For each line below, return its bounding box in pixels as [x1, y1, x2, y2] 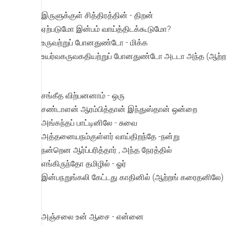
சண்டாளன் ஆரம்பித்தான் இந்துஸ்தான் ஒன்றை [41, 104, 197, 114]
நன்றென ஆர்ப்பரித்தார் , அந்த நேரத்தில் [41, 145, 172, 155]
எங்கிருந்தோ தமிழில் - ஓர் [41, 159, 126, 168]
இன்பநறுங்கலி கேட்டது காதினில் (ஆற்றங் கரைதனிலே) [41, 173, 223, 182]
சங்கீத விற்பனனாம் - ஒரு [41, 91, 125, 100]
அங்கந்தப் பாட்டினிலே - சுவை [41, 118, 137, 128]
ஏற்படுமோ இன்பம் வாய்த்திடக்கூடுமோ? [41, 24, 171, 34]
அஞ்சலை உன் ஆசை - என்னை [41, 212, 144, 221]
